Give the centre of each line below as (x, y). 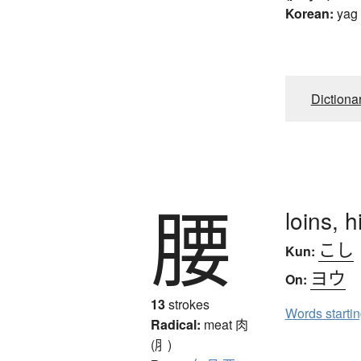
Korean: (309, 14)
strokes (187, 305)
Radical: (176, 325)
